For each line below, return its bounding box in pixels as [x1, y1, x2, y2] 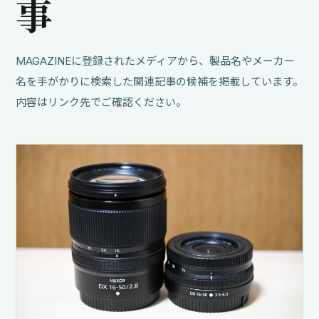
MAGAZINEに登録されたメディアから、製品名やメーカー [16, 53, 295, 68]
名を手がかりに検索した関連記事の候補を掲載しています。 [16, 74, 303, 88]
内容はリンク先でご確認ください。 [16, 95, 187, 109]
